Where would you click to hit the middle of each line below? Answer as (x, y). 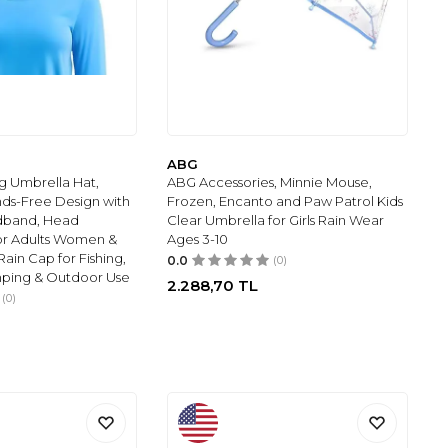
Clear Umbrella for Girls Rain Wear (276, 219)
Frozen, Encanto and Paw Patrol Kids (285, 200)
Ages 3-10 (198, 238)
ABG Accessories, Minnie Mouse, (270, 181)
